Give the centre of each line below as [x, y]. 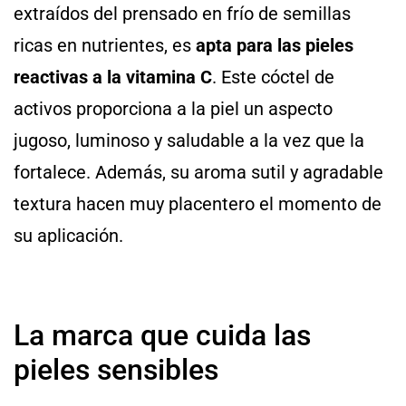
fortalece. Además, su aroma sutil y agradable [198, 172]
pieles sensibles [116, 370]
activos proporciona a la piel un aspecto [173, 108]
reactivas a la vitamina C [113, 77]
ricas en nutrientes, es [105, 45]
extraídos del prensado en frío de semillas [182, 13]
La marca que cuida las [162, 336]
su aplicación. [68, 235]
